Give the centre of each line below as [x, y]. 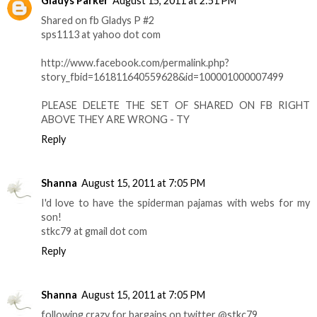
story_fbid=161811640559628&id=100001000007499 [162, 77]
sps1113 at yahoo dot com [101, 34]
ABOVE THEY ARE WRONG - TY [115, 119]
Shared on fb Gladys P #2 [98, 20]
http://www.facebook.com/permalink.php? [135, 63]
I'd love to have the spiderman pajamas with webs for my [175, 202]
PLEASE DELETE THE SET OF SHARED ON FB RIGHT [175, 105]
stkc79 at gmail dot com [94, 231]
